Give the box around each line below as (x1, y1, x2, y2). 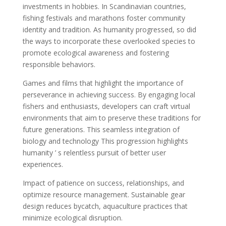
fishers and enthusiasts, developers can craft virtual (22, 101, 190, 111)
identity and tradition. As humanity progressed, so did (22, 25, 196, 34)
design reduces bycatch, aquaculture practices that (22, 201, 188, 211)
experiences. (22, 159, 63, 169)
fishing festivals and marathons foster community (22, 13, 185, 23)
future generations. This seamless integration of (22, 125, 180, 134)
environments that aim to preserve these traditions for (22, 113, 201, 123)
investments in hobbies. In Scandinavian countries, (22, 2, 186, 11)
